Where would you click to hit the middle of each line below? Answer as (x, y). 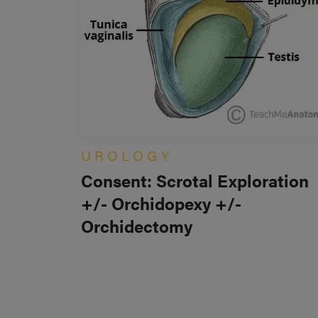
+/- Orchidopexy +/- (161, 203)
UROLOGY (127, 155)
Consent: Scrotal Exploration (195, 180)
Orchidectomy (137, 226)
